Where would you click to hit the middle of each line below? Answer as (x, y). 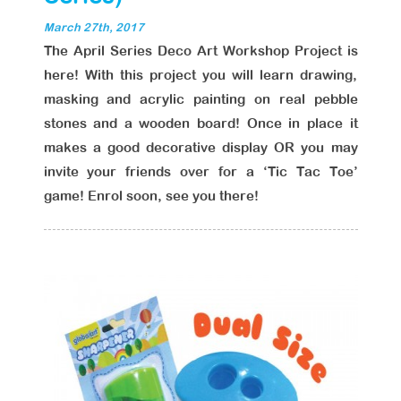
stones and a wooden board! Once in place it (200, 123)
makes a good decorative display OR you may (200, 147)
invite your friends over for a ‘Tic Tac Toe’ (200, 171)
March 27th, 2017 (94, 27)
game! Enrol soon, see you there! (151, 196)
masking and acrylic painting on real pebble (200, 99)
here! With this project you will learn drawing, (200, 75)
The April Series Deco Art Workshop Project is (200, 51)
